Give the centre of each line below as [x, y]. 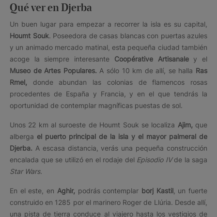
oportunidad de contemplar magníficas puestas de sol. [96, 105]
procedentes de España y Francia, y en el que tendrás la [108, 93]
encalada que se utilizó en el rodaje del [73, 159]
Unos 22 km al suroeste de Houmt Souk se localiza [94, 124]
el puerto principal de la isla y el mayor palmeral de [122, 136]
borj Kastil [157, 190]
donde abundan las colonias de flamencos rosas [117, 82]
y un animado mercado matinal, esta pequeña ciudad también [108, 47]
